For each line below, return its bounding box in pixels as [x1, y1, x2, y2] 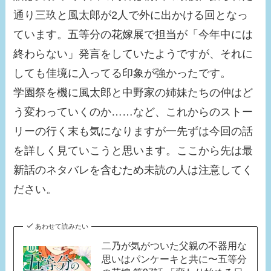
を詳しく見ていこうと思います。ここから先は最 [13, 144, 253, 157]
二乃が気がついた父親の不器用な [101, 240, 247, 251]
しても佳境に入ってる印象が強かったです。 [13, 67, 232, 79]
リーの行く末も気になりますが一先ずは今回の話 [13, 125, 253, 137]
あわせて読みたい [34, 222, 88, 230]
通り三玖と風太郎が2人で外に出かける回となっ [13, 8, 249, 21]
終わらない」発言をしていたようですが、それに [13, 47, 253, 60]
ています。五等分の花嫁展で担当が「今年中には [13, 28, 253, 41]
